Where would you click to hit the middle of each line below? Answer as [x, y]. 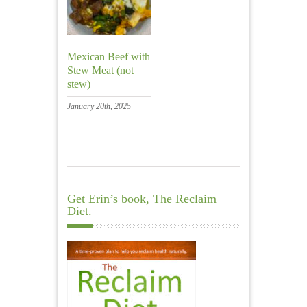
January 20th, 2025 [99, 106]
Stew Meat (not [100, 70]
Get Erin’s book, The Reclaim [142, 198]
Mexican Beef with [109, 57]
